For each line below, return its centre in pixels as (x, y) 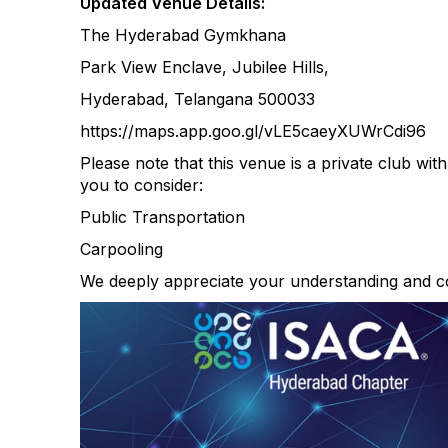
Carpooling (121, 249)
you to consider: (141, 185)
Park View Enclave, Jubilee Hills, (204, 67)
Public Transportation (162, 217)
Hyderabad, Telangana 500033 (197, 99)
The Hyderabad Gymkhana (183, 35)
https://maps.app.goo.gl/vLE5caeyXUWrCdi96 (253, 131)
